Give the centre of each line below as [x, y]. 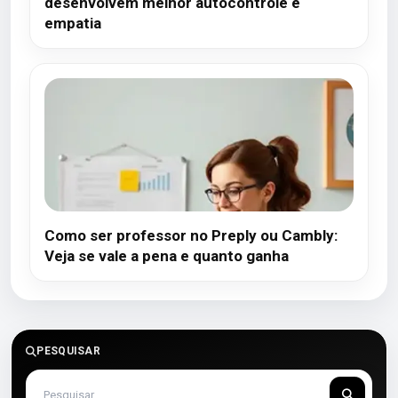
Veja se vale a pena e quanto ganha [167, 256]
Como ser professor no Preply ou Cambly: [191, 235]
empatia [73, 23]
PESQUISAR [69, 351]
